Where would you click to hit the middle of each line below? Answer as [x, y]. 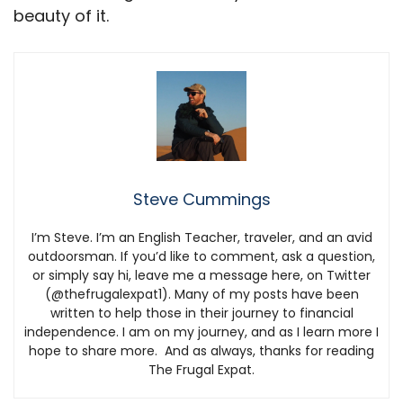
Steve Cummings [201, 200]
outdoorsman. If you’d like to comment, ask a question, [201, 257]
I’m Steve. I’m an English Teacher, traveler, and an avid [201, 238]
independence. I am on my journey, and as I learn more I [201, 332]
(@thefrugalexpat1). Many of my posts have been [201, 295]
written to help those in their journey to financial [201, 313]
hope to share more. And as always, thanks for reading [201, 351]
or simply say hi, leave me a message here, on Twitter [201, 276]
